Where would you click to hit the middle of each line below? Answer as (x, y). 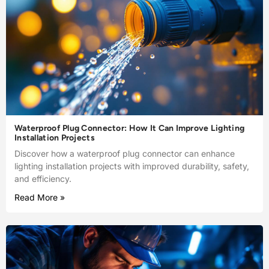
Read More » (40, 198)
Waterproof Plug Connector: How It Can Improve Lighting (130, 128)
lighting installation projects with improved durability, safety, (132, 166)
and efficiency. (43, 179)
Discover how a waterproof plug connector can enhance (125, 154)
